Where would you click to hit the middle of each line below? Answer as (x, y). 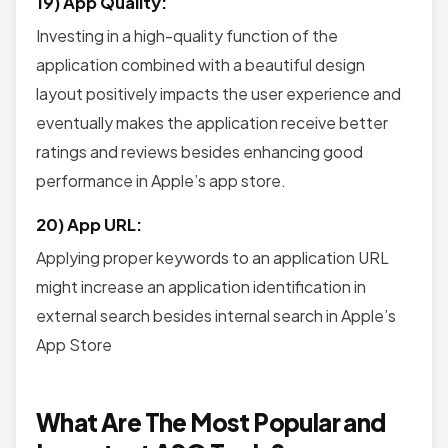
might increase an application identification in (201, 286)
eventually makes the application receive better (212, 122)
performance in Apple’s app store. (161, 180)
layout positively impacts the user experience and (218, 93)
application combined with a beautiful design (200, 64)
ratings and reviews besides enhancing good (199, 151)
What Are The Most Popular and (211, 421)
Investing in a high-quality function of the (187, 35)
